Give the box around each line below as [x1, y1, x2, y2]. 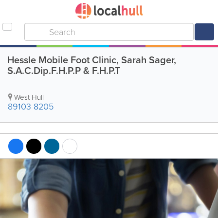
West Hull [14, 92, 44, 103]
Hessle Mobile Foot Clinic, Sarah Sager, [7, 53, 176, 67]
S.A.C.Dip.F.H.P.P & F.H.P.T [7, 63, 121, 78]
